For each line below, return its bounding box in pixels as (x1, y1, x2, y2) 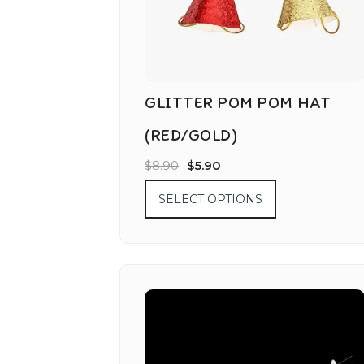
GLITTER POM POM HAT (145, 93, 331, 113)
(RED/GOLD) (145, 125, 237, 145)
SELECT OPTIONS (158, 192, 262, 207)
